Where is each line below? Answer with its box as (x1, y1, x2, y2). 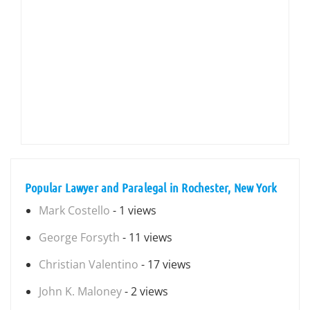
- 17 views (138, 257, 191, 272)
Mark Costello (39, 203, 110, 218)
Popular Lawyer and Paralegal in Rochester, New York (25, 180, 277, 195)
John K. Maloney (39, 284, 122, 299)
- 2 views (122, 284, 168, 299)
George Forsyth (39, 230, 120, 245)
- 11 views (120, 230, 172, 245)
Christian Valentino (39, 257, 138, 272)
